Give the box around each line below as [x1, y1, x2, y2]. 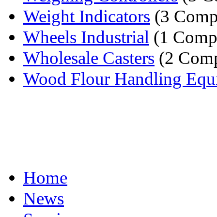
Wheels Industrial [23, 27, 149, 47]
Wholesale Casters [23, 47, 155, 68]
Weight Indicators [23, 6, 150, 26]
